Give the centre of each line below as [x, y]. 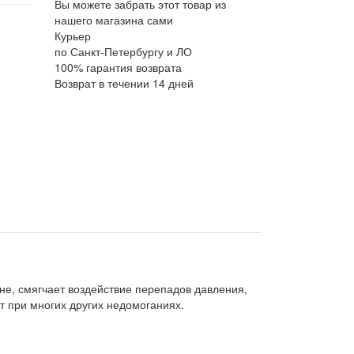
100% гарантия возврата [118, 67]
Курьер [72, 36]
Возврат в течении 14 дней [124, 83]
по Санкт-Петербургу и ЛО [123, 51]
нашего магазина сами [113, 20]
